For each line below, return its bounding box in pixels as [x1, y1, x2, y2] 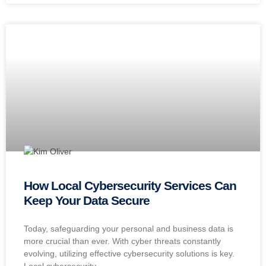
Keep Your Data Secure [24, 194, 150, 208]
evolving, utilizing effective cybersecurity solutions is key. [24, 249, 235, 259]
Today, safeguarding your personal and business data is [24, 224, 233, 234]
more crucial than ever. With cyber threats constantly [24, 236, 221, 246]
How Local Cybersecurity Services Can [24, 179, 236, 193]
